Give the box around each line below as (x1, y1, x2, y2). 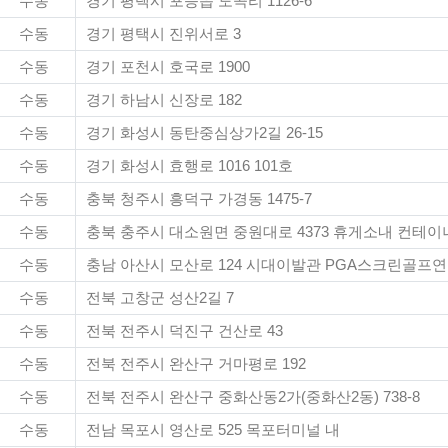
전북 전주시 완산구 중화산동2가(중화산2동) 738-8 (86, 389, 420, 405)
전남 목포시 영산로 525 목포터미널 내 (86, 422, 340, 438)
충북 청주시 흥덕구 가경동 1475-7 (86, 191, 312, 207)
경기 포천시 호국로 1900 (86, 59, 250, 75)
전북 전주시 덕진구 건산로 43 (86, 323, 283, 339)
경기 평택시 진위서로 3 (86, 26, 241, 42)
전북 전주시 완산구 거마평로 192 (86, 356, 306, 372)
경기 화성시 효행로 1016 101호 (86, 158, 293, 174)
